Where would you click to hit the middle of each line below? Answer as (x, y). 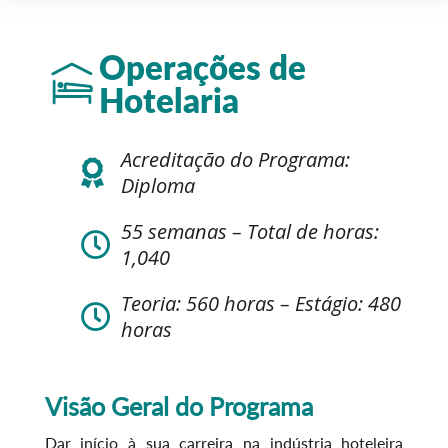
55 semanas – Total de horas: (249, 231)
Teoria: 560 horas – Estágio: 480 (260, 303)
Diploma (157, 185)
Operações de (202, 67)
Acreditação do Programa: (235, 159)
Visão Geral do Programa (178, 406)
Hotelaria (168, 100)
